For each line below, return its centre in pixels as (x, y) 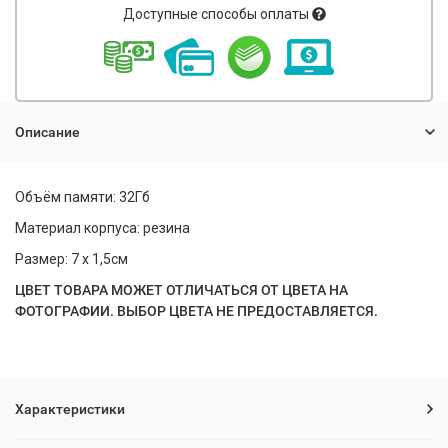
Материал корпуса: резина (102, 228)
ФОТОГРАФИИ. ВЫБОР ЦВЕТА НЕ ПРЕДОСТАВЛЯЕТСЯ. (196, 311)
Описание (47, 132)
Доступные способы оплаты (215, 14)
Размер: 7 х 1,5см (71, 259)
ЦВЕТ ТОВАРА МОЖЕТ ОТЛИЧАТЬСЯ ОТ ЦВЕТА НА (181, 290)
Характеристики (70, 409)
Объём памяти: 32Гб (82, 197)
